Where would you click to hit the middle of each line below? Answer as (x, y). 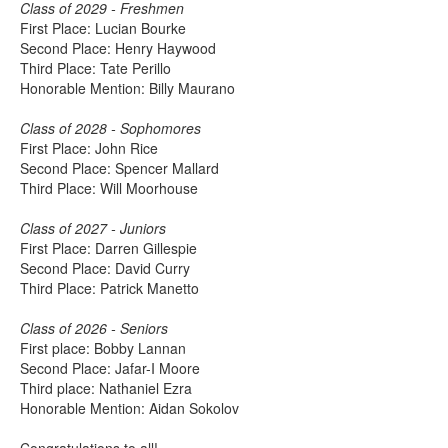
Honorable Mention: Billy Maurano (127, 88)
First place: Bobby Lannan (103, 348)
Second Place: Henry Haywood (118, 48)
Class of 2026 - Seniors (94, 328)
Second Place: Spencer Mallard (119, 168)
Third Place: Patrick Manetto (109, 288)
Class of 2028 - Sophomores (110, 128)
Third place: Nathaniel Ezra (106, 388)
